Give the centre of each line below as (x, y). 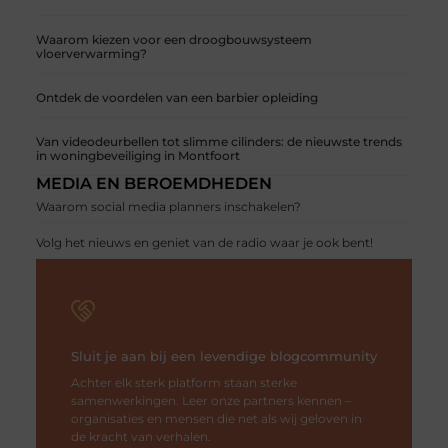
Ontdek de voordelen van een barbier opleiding (176, 97)
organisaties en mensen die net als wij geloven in (216, 418)
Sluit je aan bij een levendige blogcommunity (223, 355)
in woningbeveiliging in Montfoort (137, 155)
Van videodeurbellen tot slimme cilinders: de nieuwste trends (218, 141)
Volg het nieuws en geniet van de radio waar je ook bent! (204, 242)
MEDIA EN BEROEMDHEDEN (153, 183)
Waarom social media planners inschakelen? (168, 206)
